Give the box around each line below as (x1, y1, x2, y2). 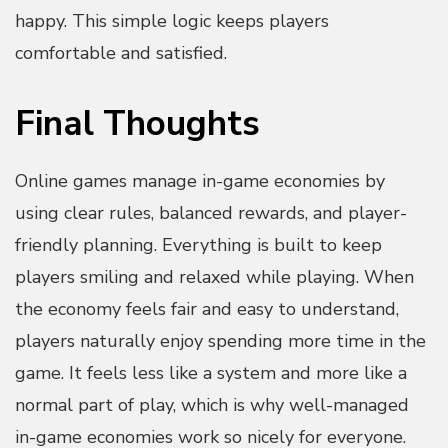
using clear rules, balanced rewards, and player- (15, 201, 407, 226)
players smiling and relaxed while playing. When (15, 265, 414, 290)
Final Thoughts (15, 99, 260, 147)
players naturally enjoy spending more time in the (15, 329, 426, 354)
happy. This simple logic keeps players (15, 9, 329, 34)
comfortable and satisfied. (15, 41, 227, 66)
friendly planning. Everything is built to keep (15, 233, 382, 258)
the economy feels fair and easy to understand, (15, 297, 399, 322)
